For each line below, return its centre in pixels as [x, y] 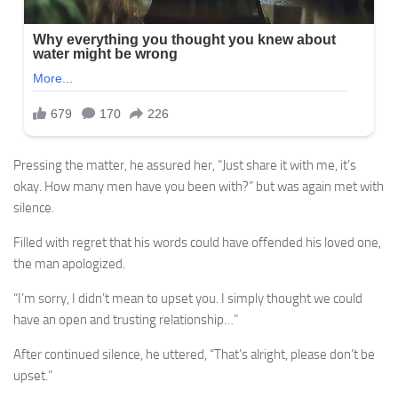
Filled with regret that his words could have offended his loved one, [197, 242]
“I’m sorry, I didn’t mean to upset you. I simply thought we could [188, 298]
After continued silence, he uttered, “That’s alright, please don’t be [194, 354]
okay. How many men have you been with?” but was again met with [199, 186]
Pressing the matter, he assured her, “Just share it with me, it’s [185, 165]
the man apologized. [69, 263]
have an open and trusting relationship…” [126, 319]
